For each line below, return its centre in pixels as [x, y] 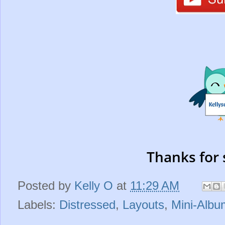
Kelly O [94, 185]
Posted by [46, 185]
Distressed [87, 204]
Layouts [143, 204]
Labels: [38, 204]
